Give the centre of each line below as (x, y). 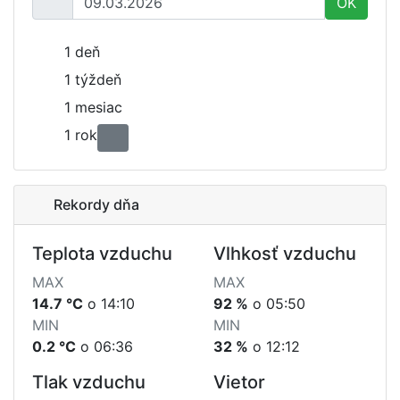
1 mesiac (93, 107)
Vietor (239, 382)
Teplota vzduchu (102, 254)
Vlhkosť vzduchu (285, 254)
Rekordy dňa (95, 204)
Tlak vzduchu (89, 382)
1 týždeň (92, 79)
